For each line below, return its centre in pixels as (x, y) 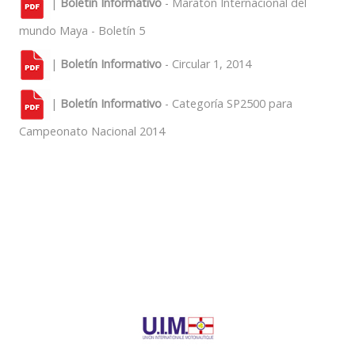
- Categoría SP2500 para (227, 103)
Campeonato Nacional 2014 (92, 131)
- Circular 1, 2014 (206, 63)
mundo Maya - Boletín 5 (82, 31)
